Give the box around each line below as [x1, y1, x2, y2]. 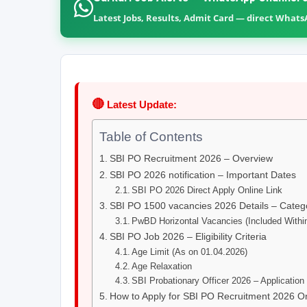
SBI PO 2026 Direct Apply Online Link [132, 185, 283, 195]
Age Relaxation [132, 261, 193, 271]
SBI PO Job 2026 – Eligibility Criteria [109, 231, 267, 242]
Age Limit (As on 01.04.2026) [132, 247, 248, 257]
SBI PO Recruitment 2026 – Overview [109, 153, 273, 164]
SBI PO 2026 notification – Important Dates [109, 169, 296, 180]
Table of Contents [99, 130, 203, 145]
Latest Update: [104, 99, 177, 110]
